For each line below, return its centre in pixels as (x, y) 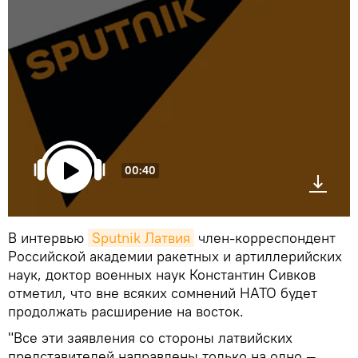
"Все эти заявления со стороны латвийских (150, 338)
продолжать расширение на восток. (126, 312)
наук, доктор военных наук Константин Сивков (162, 275)
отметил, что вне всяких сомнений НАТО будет (163, 293)
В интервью (48, 238)
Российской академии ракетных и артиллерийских (175, 257)
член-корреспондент (265, 238)
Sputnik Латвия (141, 238)
